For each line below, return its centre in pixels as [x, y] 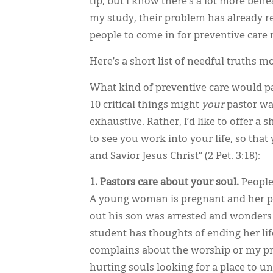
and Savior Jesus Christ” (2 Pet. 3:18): [176, 157]
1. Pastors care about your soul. [164, 183]
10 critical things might [146, 105]
